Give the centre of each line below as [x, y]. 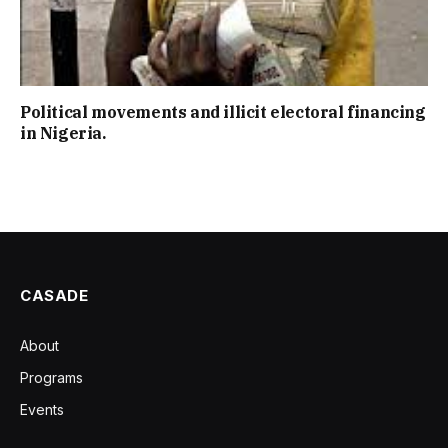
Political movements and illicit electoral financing [223, 111]
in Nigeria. [63, 132]
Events [42, 409]
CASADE [54, 295]
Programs [51, 377]
